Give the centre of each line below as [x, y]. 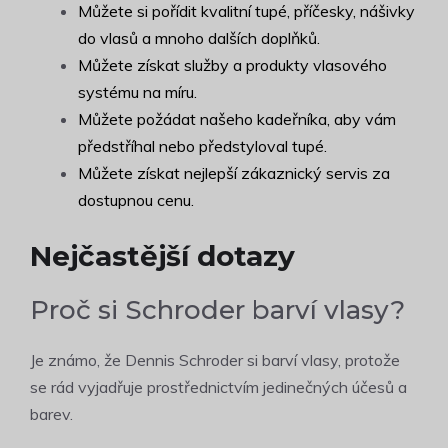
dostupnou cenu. [136, 200]
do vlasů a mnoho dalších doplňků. [199, 38]
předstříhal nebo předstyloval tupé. [202, 146]
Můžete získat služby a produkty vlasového [232, 65]
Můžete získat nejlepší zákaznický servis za [234, 173]
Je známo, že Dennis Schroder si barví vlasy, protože [215, 360]
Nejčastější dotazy [162, 256]
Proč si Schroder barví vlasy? [217, 310]
